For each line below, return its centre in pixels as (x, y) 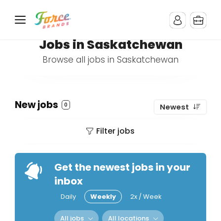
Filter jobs (115, 131)
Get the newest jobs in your (122, 167)
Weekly (103, 197)
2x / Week (146, 197)
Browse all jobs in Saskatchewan (110, 60)
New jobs (37, 105)
